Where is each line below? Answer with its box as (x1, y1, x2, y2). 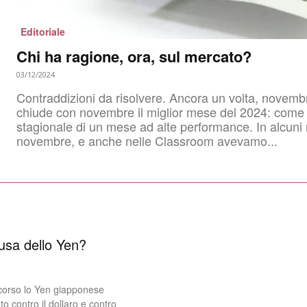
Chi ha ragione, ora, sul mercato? (16, 45, 251, 68)
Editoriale (21, 25, 65, 39)
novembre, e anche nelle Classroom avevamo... (16, 132, 278, 150)
